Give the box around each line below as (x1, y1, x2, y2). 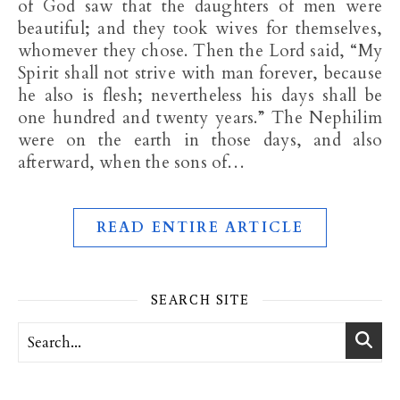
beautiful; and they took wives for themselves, (18, 17, 382, 40)
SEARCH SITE (150, 290, 250, 308)
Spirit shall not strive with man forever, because (18, 62, 382, 85)
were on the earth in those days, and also (18, 129, 382, 152)
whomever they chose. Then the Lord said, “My (18, 39, 382, 62)
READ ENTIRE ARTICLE (96, 218, 304, 237)
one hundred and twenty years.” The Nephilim (18, 106, 382, 129)
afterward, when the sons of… (18, 151, 246, 174)
